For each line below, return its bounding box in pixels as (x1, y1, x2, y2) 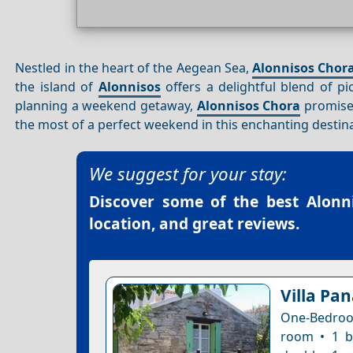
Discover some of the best (89, 191, 307, 213)
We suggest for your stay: (89, 162, 287, 187)
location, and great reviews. (89, 213, 299, 235)
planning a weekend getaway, (15, 96, 197, 114)
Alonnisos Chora (196, 96, 301, 114)
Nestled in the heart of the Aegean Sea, (15, 58, 252, 76)
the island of (15, 77, 98, 95)
